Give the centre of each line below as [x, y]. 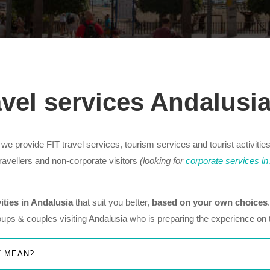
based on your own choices [210, 202]
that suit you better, [112, 202]
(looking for [163, 161]
